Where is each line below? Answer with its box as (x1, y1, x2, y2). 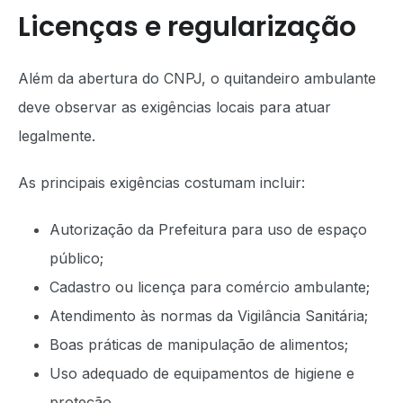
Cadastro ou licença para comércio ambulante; (49, 278, 370, 296)
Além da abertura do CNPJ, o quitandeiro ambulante (18, 69, 376, 87)
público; (49, 249, 103, 267)
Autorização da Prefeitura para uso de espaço (49, 220, 367, 238)
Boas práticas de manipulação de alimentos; (49, 336, 348, 354)
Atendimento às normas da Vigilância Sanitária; (49, 307, 368, 325)
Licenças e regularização (18, 8, 356, 46)
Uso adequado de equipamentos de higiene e (49, 364, 354, 382)
